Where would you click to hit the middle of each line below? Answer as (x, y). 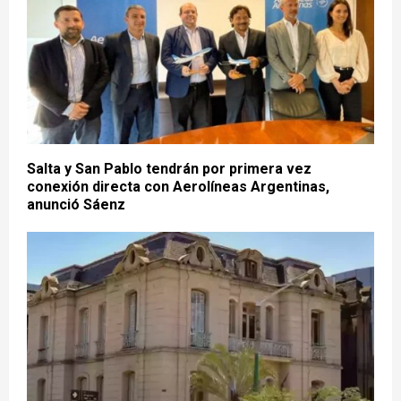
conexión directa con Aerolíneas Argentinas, (178, 187)
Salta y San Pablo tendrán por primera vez (169, 169)
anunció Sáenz (76, 205)
